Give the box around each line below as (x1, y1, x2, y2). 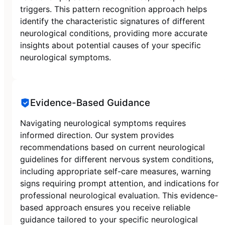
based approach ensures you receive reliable (20, 202, 190, 212)
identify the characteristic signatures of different (20, 16, 205, 27)
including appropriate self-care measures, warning (20, 166, 211, 176)
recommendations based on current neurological (20, 142, 205, 152)
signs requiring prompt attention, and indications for (20, 178, 219, 188)
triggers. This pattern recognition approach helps (20, 4, 207, 15)
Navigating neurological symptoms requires (20, 118, 186, 128)
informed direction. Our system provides (20, 130, 174, 140)
